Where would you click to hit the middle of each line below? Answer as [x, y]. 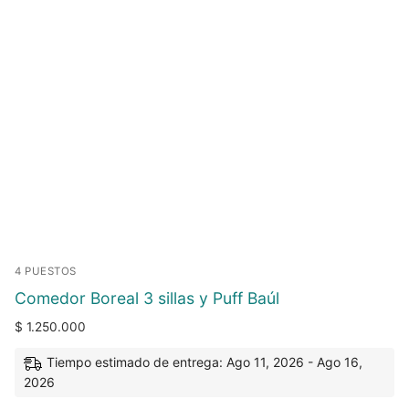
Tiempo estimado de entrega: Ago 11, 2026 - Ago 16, [204, 362]
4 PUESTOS [46, 271]
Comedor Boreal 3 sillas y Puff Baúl [147, 298]
